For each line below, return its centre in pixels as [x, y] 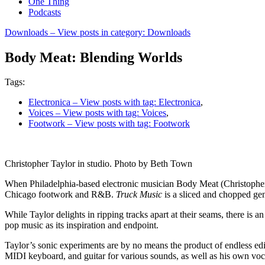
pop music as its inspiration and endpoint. [83, 225]
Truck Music [140, 195]
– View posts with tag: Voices [110, 113]
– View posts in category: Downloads [119, 32]
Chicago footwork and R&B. [60, 195]
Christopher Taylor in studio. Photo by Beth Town [98, 164]
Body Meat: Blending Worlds [93, 57]
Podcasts [45, 12]
